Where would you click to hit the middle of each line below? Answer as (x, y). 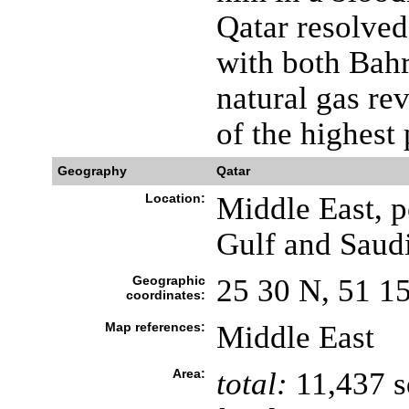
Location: (175, 198)
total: (252, 383)
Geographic (168, 280)
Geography (92, 171)
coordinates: (165, 295)
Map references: (155, 327)
